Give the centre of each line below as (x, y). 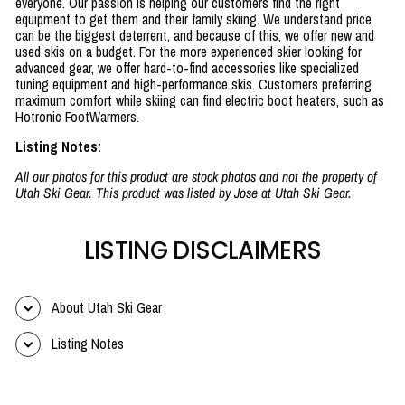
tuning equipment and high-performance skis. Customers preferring (193, 84)
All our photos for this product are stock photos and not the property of (196, 176)
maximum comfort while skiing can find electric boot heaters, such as (200, 100)
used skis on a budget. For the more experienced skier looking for (188, 52)
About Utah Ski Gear (107, 307)
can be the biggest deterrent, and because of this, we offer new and (195, 35)
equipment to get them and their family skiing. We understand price (193, 19)
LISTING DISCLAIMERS (202, 250)
